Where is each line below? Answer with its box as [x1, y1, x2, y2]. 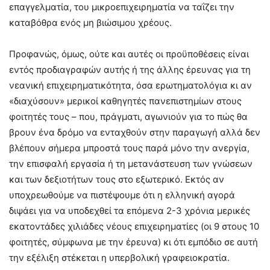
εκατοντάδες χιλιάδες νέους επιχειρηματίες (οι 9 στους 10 [9, 221, 259, 233]
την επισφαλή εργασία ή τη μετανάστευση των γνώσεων [9, 158, 253, 170]
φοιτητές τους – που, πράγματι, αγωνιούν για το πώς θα [9, 111, 248, 123]
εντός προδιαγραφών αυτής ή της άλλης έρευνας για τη [9, 64, 251, 76]
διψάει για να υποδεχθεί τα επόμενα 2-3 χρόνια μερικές [9, 205, 250, 217]
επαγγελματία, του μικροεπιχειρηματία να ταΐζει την [9, 1, 234, 13]
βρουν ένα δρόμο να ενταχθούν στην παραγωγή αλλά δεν [9, 127, 260, 139]
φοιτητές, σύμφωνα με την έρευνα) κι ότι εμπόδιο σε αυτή [9, 236, 258, 248]
